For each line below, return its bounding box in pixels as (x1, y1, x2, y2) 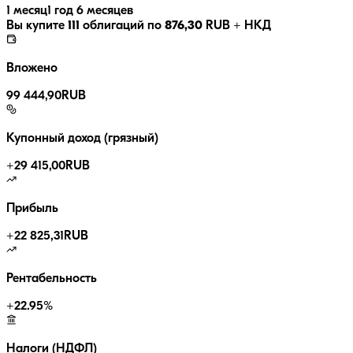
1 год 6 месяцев (47, 5, 133, 18)
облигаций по (80, 20, 162, 33)
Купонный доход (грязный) (6, 132, 158, 146)
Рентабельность (6, 273, 97, 286)
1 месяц (6, 5, 47, 18)
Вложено (6, 62, 58, 76)
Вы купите (6, 20, 68, 33)
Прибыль (6, 203, 58, 216)
